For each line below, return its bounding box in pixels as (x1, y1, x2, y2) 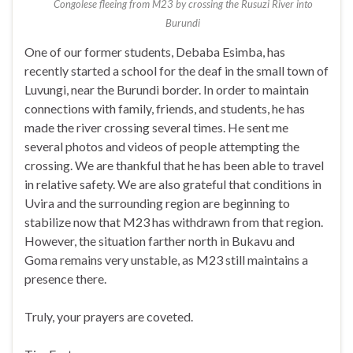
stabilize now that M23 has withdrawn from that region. (24, 214, 323, 230)
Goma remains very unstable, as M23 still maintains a (24, 252, 308, 268)
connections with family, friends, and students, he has (24, 101, 305, 117)
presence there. (24, 271, 106, 287)
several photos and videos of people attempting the (24, 139, 299, 154)
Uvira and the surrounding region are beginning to (24, 195, 290, 211)
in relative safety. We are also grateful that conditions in (24, 176, 321, 192)
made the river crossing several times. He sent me (24, 120, 288, 136)
